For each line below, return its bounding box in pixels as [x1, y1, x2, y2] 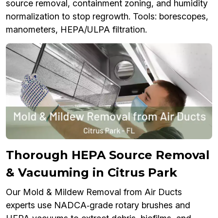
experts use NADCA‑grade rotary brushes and [6, 200, 190, 211]
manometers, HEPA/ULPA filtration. [6, 24, 147, 35]
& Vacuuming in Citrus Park [6, 165, 177, 180]
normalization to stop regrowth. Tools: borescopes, [6, 11, 208, 21]
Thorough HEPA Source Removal [6, 148, 210, 163]
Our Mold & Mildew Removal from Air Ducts [6, 187, 182, 198]
